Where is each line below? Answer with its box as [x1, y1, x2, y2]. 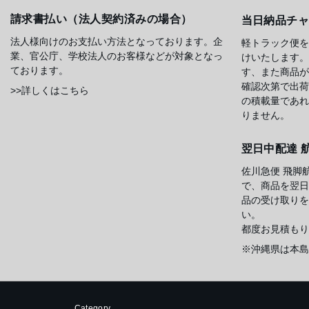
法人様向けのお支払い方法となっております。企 [10, 35, 223, 47]
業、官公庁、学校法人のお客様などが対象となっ [10, 50, 223, 61]
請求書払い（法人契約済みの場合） [10, 12, 192, 25]
